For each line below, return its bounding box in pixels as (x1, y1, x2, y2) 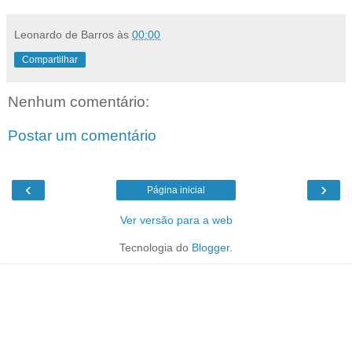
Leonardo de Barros (14, 27, 114, 41)
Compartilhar (22, 53, 78, 65)
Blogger (192, 240, 229, 254)
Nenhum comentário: (8, 93, 149, 110)
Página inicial (147, 184, 205, 196)
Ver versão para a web (119, 213, 233, 226)
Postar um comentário (8, 127, 156, 145)
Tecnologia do (119, 240, 192, 254)
